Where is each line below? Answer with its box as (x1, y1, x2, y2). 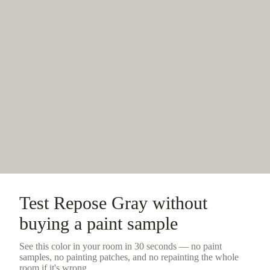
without (148, 192, 207, 213)
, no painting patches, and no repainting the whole (49, 251, 239, 262)
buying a (19, 213, 87, 233)
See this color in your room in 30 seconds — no (19, 240, 203, 251)
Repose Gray (54, 192, 148, 213)
